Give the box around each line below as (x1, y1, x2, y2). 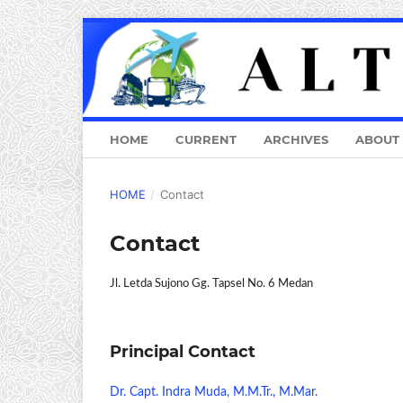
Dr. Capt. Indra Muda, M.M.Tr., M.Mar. (110, 386, 318, 399)
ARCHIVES (264, 132, 328, 148)
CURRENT (175, 132, 237, 148)
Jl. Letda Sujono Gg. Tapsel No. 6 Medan (110, 278, 313, 291)
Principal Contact (110, 342, 255, 363)
